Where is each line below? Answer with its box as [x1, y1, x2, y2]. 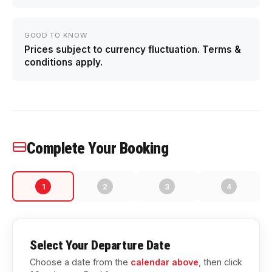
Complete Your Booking [27, 139, 169, 157]
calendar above [131, 257, 199, 267]
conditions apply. [24, 56, 103, 68]
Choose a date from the [30, 257, 131, 267]
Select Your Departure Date [30, 238, 171, 253]
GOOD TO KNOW [24, 31, 87, 39]
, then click [199, 257, 242, 267]
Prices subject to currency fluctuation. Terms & [24, 44, 241, 55]
